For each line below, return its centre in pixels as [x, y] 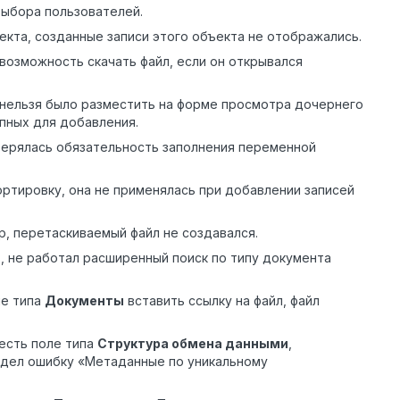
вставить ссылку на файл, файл [222, 301]
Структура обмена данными [193, 344]
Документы [84, 301]
